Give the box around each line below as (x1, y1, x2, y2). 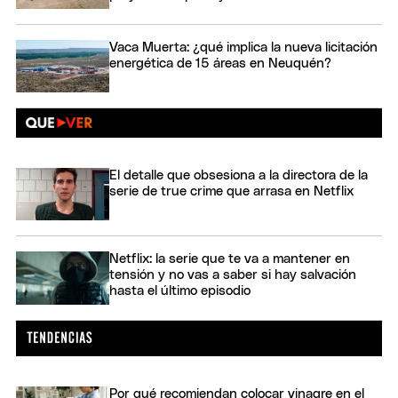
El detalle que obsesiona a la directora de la (109, 168, 368, 182)
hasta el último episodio (109, 284, 251, 298)
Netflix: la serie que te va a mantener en (109, 252, 350, 267)
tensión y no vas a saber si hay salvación (109, 268, 356, 283)
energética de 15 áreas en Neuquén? (109, 56, 331, 70)
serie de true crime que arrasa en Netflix (109, 184, 354, 198)
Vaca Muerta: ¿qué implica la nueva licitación (109, 40, 378, 54)
